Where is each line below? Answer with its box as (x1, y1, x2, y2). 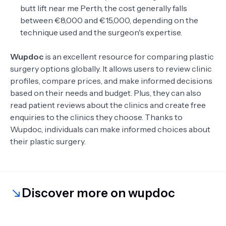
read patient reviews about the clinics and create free (10, 100, 206, 110)
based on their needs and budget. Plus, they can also (10, 88, 201, 98)
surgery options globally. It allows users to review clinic (10, 64, 212, 74)
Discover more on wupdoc (22, 186, 175, 200)
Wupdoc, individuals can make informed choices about (10, 124, 210, 134)
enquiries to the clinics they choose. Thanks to (10, 112, 183, 122)
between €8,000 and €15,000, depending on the (20, 15, 198, 25)
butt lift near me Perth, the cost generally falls (20, 3, 187, 13)
